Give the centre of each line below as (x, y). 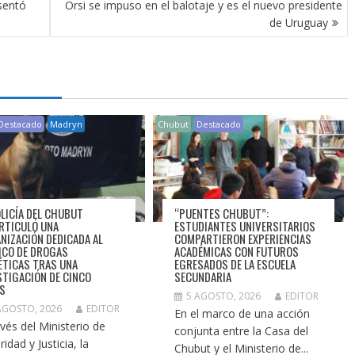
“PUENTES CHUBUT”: (222, 214)
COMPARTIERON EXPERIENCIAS (243, 239)
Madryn (67, 124)
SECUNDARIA (203, 277)
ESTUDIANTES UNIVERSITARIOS (245, 226)
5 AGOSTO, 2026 (224, 296)
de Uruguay (299, 23)
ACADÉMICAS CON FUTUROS (237, 252)
